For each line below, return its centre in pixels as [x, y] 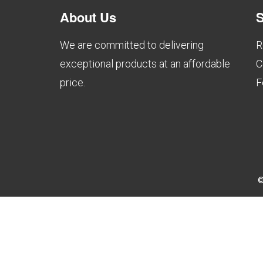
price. [73, 82]
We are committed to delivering [132, 45]
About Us [88, 17]
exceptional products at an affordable [145, 63]
